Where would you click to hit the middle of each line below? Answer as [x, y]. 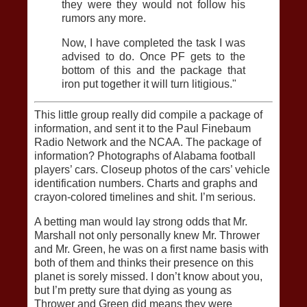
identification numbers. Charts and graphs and [146, 184]
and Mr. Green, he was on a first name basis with [151, 249]
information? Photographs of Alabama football [145, 156]
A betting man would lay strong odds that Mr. [141, 222]
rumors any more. [104, 18]
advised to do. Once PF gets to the [153, 56]
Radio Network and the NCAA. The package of [148, 143]
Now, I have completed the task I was [153, 42]
